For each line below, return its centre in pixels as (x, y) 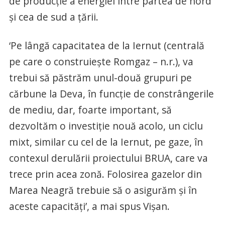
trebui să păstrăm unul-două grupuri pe (100, 78)
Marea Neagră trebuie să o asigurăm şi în (103, 190)
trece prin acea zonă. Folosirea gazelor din (105, 174)
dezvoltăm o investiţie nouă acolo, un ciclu (106, 126)
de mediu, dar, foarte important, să (90, 110)
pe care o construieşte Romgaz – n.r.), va (101, 62)
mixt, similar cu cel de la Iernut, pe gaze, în (106, 142)
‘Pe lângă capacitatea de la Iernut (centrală (106, 45)
